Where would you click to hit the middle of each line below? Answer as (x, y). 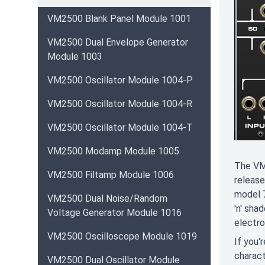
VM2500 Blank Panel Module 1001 (119, 19)
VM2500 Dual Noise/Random (107, 198)
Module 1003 (75, 56)
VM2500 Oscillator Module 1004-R (120, 104)
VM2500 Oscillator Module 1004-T (120, 127)
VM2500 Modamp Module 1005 (113, 151)
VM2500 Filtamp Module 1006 (111, 175)
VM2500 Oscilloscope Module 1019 (122, 236)
